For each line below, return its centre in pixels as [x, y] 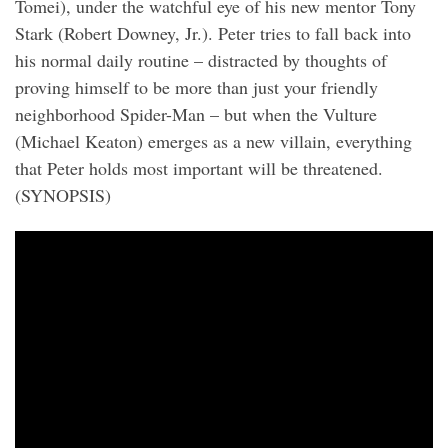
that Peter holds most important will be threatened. [199, 167]
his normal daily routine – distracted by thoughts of [201, 59]
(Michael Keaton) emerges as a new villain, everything [213, 140]
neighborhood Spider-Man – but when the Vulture [196, 113]
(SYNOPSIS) [63, 194]
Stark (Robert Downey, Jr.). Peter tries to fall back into [213, 32]
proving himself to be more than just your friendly [196, 86]
